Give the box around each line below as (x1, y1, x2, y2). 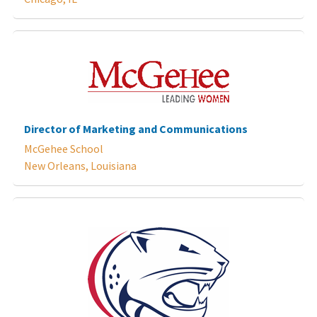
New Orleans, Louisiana (24, 158, 137, 173)
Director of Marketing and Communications (24, 121, 248, 136)
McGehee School (24, 141, 103, 156)
